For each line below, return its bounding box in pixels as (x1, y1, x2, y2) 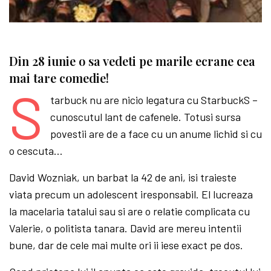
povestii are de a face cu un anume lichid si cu (50, 126, 262, 140)
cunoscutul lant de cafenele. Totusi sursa (50, 109, 241, 123)
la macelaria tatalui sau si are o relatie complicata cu (9, 204, 250, 218)
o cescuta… (9, 143, 64, 157)
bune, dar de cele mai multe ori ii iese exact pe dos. (9, 238, 244, 252)
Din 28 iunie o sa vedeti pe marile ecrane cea (9, 52, 255, 69)
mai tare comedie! (9, 69, 109, 86)
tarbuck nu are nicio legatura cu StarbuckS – (50, 93, 258, 106)
